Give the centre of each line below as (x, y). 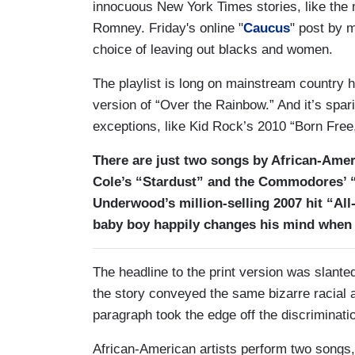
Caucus (267, 28)
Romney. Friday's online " (168, 28)
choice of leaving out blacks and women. (213, 49)
